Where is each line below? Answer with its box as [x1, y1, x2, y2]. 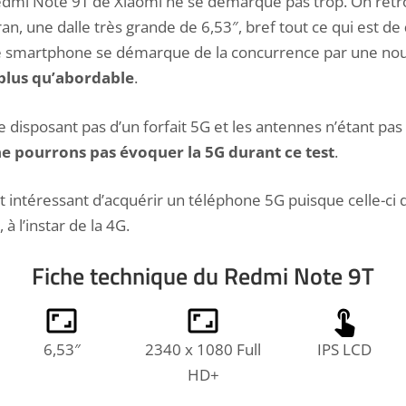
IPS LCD [317, 339, 372, 361]
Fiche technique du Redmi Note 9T [32, 257, 374, 294]
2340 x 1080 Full [145, 339, 261, 361]
